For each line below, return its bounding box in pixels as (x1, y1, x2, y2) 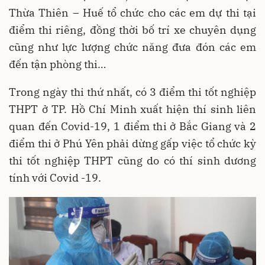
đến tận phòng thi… (9, 57, 106, 71)
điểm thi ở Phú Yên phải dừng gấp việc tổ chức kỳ (9, 136, 256, 150)
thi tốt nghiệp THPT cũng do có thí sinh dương (9, 153, 256, 167)
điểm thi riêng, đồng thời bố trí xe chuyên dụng (9, 22, 256, 37)
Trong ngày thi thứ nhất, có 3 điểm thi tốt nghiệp (9, 85, 256, 99)
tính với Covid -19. (9, 170, 101, 185)
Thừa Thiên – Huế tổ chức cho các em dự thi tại (9, 5, 256, 20)
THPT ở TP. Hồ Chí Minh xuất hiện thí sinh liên (9, 102, 256, 116)
